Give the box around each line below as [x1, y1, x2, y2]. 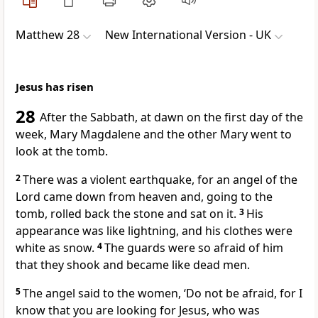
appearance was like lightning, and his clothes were [16, 223, 292, 239]
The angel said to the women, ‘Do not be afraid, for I [23, 285, 302, 302]
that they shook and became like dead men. [16, 257, 250, 273]
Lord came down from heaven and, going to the [16, 189, 273, 205]
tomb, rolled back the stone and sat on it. [16, 206, 239, 222]
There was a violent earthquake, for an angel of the [23, 172, 297, 188]
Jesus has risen [16, 79, 94, 94]
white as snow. [16, 240, 97, 256]
